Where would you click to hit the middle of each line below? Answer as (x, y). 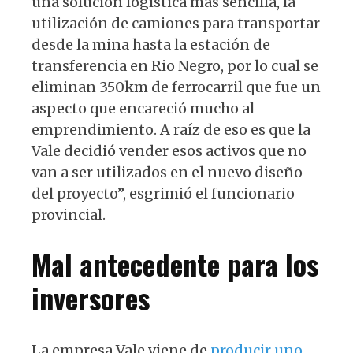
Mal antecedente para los (175, 263)
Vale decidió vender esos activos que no (169, 150)
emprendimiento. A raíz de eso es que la (171, 129)
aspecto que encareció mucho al (143, 108)
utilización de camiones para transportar (176, 23)
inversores (91, 297)
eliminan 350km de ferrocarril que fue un (176, 87)
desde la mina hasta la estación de (151, 44)
